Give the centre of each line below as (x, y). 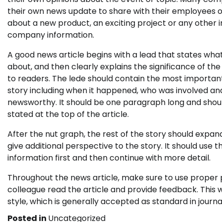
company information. (51, 35)
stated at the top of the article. (68, 114)
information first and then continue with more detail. (109, 158)
